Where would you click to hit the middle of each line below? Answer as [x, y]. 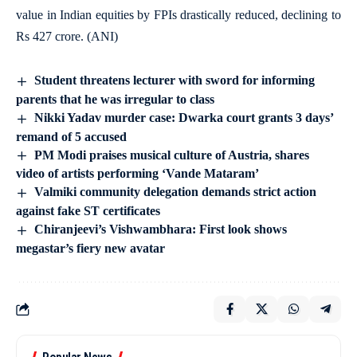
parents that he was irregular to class [115, 99]
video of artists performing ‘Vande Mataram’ [137, 174]
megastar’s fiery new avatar [90, 249]
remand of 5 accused [71, 136]
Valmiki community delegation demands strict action [176, 192]
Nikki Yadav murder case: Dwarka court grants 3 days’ [184, 117]
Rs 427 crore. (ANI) [67, 36]
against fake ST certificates [88, 211]
